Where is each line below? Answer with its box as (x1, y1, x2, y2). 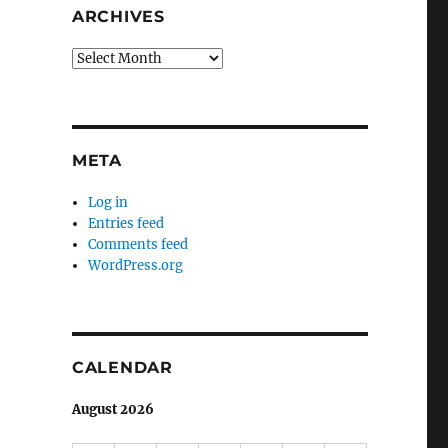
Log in (88, 193, 129, 211)
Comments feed (88, 235, 189, 253)
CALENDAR (71, 357, 173, 377)
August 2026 (71, 400, 154, 418)
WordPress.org (88, 256, 184, 274)
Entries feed (88, 214, 165, 232)
